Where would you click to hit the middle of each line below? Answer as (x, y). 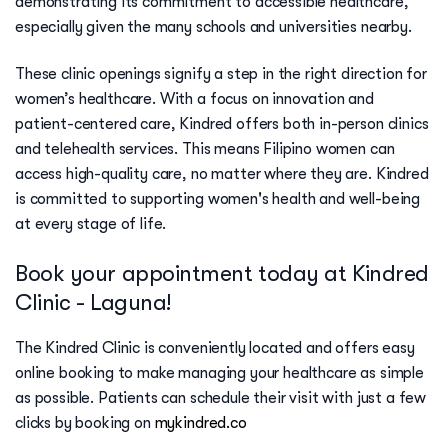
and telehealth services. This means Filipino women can (205, 149)
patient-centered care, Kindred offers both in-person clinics (222, 124)
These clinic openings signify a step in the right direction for (221, 74)
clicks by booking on (85, 423)
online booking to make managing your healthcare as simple (219, 373)
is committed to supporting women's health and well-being (218, 199)
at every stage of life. (91, 224)
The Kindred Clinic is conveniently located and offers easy (215, 348)
